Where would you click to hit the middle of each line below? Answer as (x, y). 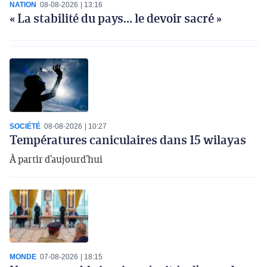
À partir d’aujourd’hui (56, 159)
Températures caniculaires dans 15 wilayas (128, 139)
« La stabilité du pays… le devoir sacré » (116, 18)
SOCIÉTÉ (25, 126)
